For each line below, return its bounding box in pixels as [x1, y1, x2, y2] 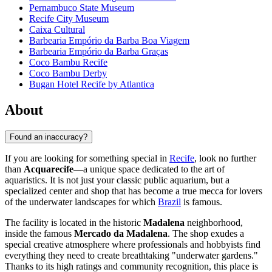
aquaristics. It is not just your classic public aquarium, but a [5, 174, 229, 185]
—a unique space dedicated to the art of [73, 163, 225, 174]
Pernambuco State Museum [29, 2, 134, 13]
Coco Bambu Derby [29, 68, 107, 79]
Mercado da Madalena [74, 228, 168, 239]
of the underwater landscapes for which [5, 196, 158, 207]
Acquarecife [24, 163, 73, 174]
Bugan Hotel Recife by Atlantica [29, 79, 154, 90]
